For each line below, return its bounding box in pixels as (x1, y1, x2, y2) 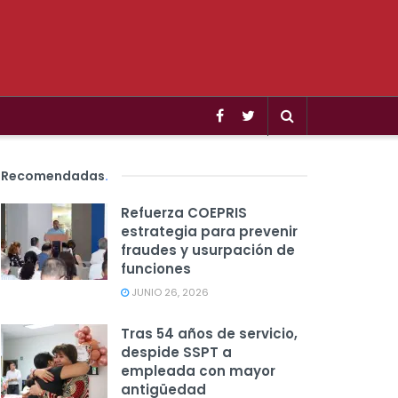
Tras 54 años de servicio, (121, 324, 298, 343)
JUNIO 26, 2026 (129, 285, 209, 299)
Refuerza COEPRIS (121, 203, 247, 222)
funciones (121, 259, 191, 278)
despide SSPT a (121, 343, 232, 362)
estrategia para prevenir (121, 222, 298, 241)
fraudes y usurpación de (121, 241, 295, 259)
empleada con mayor (121, 362, 275, 380)
